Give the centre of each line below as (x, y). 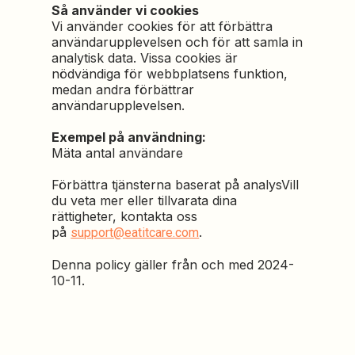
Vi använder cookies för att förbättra (162, 26)
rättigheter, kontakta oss (125, 216)
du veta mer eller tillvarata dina (145, 200)
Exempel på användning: (129, 137)
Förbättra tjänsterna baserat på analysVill (176, 185)
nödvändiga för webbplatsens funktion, (170, 74)
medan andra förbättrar (123, 90)
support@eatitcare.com (135, 233)
